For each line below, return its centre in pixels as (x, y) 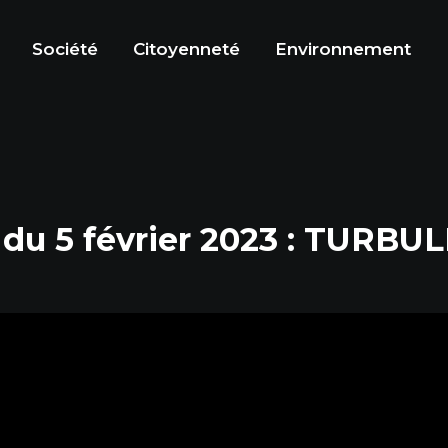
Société (65, 49)
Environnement (343, 49)
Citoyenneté (186, 49)
